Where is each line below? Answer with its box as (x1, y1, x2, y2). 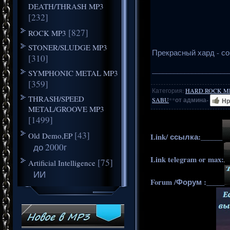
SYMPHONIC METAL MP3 (28, 67, 118, 78)
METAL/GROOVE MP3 (28, 103, 104, 114)
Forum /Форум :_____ (150, 176, 224, 187)
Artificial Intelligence (28, 157, 95, 168)
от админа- (175, 95, 208, 104)
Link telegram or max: (150, 154, 224, 165)
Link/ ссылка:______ (150, 131, 222, 142)
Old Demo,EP (28, 130, 72, 141)
